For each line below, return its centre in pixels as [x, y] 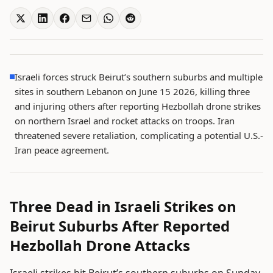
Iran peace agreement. [62, 150]
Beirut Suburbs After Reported [120, 226]
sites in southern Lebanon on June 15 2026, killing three [132, 91]
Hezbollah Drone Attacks [100, 245]
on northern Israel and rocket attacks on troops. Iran [125, 121]
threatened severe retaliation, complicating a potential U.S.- [139, 135]
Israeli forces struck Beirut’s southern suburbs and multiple [139, 77]
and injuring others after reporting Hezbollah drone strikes [138, 106]
